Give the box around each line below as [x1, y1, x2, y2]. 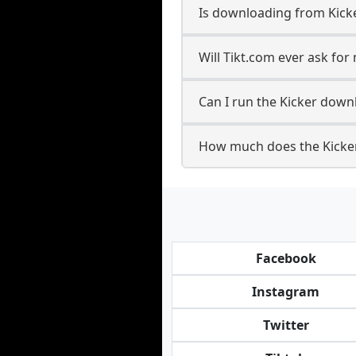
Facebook [255, 250, 316, 267]
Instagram [252, 283, 320, 300]
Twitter [262, 316, 309, 334]
